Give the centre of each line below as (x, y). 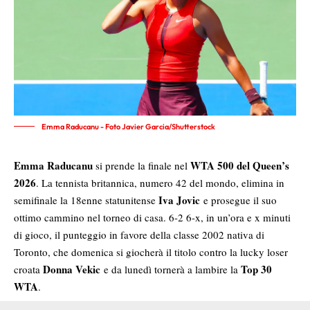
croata (28, 269)
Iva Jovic (181, 200)
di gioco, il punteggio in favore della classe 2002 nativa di (139, 234)
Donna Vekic (73, 269)
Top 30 (256, 269)
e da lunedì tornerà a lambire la (172, 269)
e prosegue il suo (240, 200)
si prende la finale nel (142, 165)
